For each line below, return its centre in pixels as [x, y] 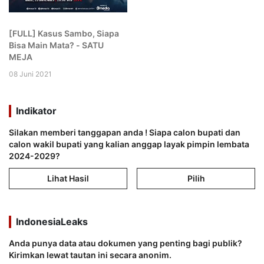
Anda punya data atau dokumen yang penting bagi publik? [126, 243]
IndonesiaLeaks [52, 221]
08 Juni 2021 [30, 74]
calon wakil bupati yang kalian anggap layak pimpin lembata [129, 144]
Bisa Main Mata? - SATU [56, 45]
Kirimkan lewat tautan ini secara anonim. [90, 255]
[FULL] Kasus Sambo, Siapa [64, 33]
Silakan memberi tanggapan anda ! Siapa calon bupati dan [125, 132]
